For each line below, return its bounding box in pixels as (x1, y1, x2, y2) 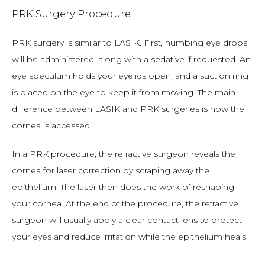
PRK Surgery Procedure (12, 8, 131, 20)
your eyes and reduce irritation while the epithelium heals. (12, 231, 248, 242)
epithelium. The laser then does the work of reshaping (12, 182, 234, 192)
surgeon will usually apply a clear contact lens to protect (12, 215, 242, 225)
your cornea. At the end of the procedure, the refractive (12, 198, 238, 209)
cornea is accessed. (12, 120, 92, 131)
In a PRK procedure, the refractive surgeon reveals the (12, 148, 235, 159)
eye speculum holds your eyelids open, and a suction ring (12, 70, 248, 81)
